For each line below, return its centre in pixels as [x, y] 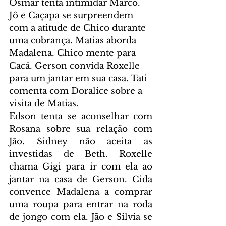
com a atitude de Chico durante [79, 28]
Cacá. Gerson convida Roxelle [76, 66]
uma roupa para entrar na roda [81, 204]
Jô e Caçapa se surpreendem [72, 15]
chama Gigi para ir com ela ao [81, 166]
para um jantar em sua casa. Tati [79, 78]
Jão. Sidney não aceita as [81, 141]
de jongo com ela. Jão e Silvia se [81, 217]
